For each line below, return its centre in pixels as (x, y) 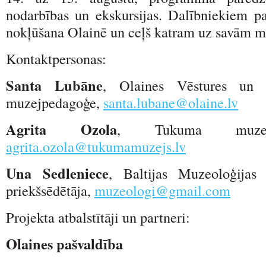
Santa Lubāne (54, 85)
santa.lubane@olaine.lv (171, 102)
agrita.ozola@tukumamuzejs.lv (96, 146)
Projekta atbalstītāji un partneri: (98, 217)
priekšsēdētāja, (50, 190)
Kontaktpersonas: (56, 58)
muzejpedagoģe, (55, 102)
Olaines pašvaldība (64, 243)
